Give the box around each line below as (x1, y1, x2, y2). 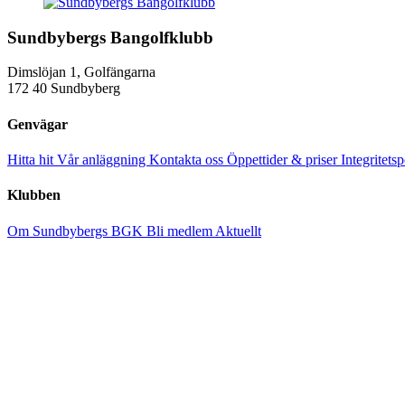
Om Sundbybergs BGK (7, 222, 146, 239)
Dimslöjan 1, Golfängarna (7, 64, 155, 80)
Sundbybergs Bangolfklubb (7, 27, 213, 47)
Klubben (7, 187, 61, 203)
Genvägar (7, 116, 68, 132)
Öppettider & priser (227, 151, 341, 167)
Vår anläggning (57, 151, 149, 167)
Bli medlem (146, 222, 215, 239)
